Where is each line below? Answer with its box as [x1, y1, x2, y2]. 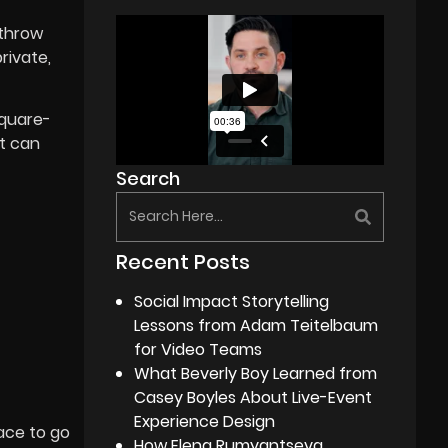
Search [116, 165, 181, 191]
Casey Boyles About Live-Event [134, 385, 373, 409]
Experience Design [134, 409, 276, 433]
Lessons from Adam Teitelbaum [134, 313, 379, 337]
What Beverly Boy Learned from [134, 361, 378, 385]
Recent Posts [116, 247, 251, 276]
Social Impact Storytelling [134, 289, 330, 313]
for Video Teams [134, 337, 263, 361]
